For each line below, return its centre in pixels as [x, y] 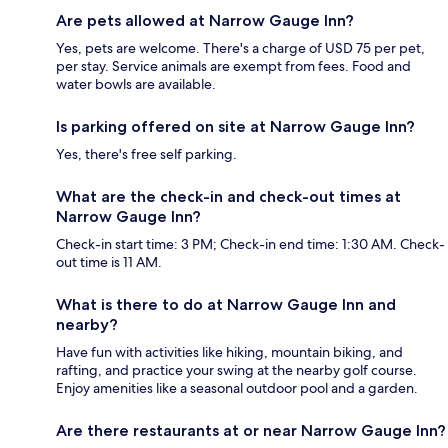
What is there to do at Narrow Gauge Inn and [226, 305]
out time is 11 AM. [109, 262]
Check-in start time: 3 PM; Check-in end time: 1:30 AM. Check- [250, 244]
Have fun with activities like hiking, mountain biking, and [229, 352]
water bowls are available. [136, 84]
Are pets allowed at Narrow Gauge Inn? [205, 21]
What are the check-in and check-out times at [228, 197]
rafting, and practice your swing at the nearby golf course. [236, 370]
